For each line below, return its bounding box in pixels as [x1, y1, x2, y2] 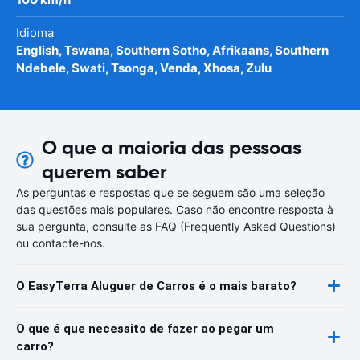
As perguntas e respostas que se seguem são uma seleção [16, 185, 325, 199]
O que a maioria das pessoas [41, 135, 301, 160]
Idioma [16, 24, 54, 40]
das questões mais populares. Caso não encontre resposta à [16, 202, 333, 216]
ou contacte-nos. [16, 235, 105, 250]
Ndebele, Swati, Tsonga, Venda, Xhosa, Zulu [16, 59, 272, 76]
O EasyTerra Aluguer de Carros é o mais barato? [16, 278, 297, 293]
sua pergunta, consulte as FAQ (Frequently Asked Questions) [16, 219, 336, 233]
